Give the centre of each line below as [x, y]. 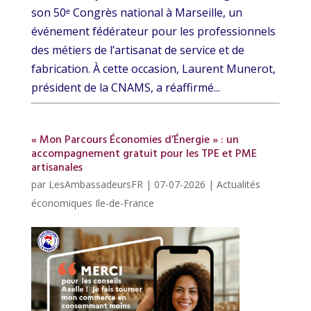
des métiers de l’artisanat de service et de [137, 50]
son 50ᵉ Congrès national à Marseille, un [136, 13]
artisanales [57, 168]
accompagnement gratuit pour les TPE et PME [144, 154]
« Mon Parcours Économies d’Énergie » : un [135, 141]
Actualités [238, 185]
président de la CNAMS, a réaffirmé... [125, 88]
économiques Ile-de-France [92, 203]
